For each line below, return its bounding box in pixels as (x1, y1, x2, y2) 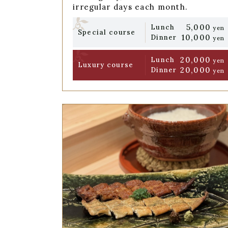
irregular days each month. (73, 2, 188, 12)
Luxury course (77, 61, 134, 70)
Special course (77, 27, 136, 37)
